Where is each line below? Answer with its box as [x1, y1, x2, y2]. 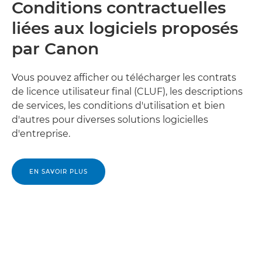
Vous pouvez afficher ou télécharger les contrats [12, 71, 236, 83]
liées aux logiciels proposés [12, 18, 238, 38]
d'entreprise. [12, 127, 70, 139]
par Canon [12, 38, 99, 58]
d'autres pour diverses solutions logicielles [12, 113, 208, 125]
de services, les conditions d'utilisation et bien [12, 99, 225, 111]
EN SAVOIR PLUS [29, 167, 88, 175]
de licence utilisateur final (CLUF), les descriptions [12, 85, 243, 97]
